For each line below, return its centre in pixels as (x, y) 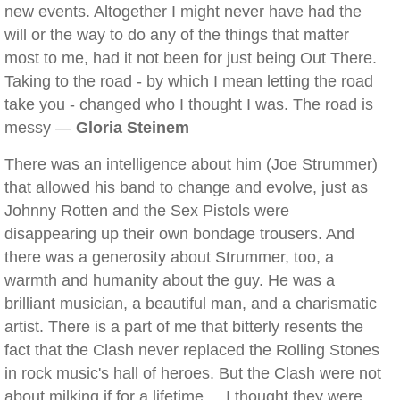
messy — (40, 128)
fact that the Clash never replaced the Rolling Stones (192, 350)
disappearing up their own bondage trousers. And (179, 234)
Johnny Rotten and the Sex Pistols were (147, 211)
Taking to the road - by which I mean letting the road (189, 81)
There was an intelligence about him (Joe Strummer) (191, 164)
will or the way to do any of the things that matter (177, 35)
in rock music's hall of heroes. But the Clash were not (193, 373)
